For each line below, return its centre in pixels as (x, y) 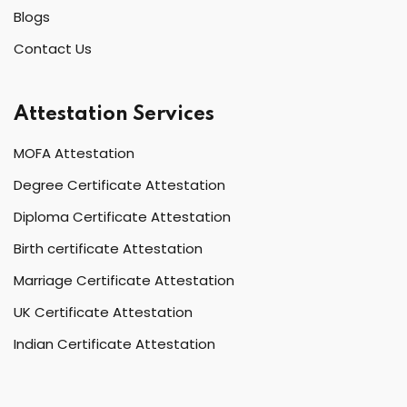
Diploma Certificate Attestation (122, 216)
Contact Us (53, 48)
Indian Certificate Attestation (114, 343)
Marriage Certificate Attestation (124, 280)
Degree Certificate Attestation (119, 184)
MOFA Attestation (74, 153)
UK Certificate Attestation (103, 312)
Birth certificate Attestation (108, 248)
